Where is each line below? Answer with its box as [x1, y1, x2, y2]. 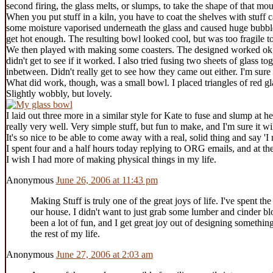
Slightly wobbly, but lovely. [5, 88, 112, 99]
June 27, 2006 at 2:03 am [55, 249, 153, 260]
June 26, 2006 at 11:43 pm [55, 174, 158, 185]
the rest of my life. [30, 228, 100, 239]
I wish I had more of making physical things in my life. [5, 154, 216, 165]
